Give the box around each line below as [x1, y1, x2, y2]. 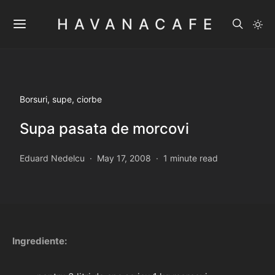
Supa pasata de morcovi [20, 120, 189, 137]
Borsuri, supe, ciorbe [20, 94, 102, 104]
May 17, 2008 [97, 153, 151, 163]
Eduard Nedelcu [20, 153, 85, 163]
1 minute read [163, 153, 218, 163]
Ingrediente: [12, 235, 67, 247]
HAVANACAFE [57, 15, 218, 33]
